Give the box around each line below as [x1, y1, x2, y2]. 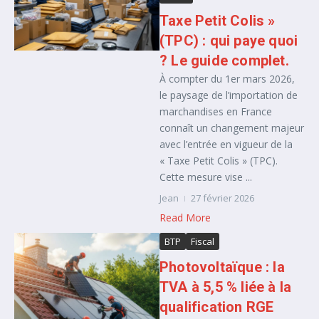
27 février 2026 [191, 192, 254, 204]
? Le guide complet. [159, 52, 289, 69]
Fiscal [191, 235, 214, 248]
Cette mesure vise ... [159, 170, 252, 184]
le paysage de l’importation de [159, 88, 298, 102]
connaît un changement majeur [159, 121, 304, 135]
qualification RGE [159, 298, 274, 315]
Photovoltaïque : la [159, 258, 285, 276]
